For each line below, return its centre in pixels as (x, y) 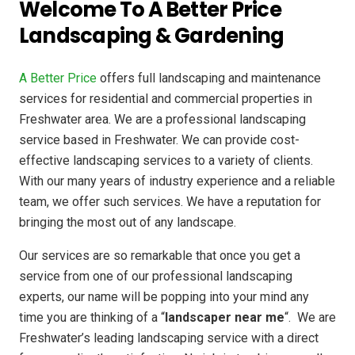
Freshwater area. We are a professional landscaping (162, 119)
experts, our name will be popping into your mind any (164, 296)
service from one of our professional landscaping (156, 276)
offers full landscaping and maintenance (209, 78)
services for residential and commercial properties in (166, 98)
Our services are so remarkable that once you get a (160, 255)
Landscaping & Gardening (152, 35)
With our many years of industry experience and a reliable (177, 181)
